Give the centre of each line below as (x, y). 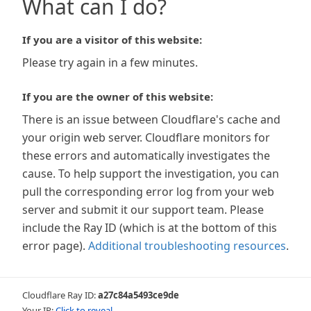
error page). (54, 246)
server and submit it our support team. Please (143, 210)
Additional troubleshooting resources (187, 246)
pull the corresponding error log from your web (148, 192)
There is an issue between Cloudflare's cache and (151, 119)
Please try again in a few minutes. (110, 62)
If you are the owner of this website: (118, 96)
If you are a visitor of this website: (112, 40)
